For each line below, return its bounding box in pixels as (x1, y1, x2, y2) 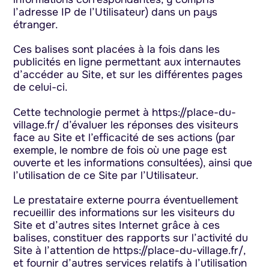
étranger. (13, 18, 58, 32)
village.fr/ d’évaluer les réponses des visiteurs (13, 118, 239, 131)
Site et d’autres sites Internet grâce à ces (13, 218, 220, 232)
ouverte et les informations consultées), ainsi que (13, 156, 253, 169)
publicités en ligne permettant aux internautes (13, 55, 241, 69)
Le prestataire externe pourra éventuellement (13, 193, 239, 207)
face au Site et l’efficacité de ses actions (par (13, 130, 236, 144)
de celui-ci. (13, 80, 68, 94)
